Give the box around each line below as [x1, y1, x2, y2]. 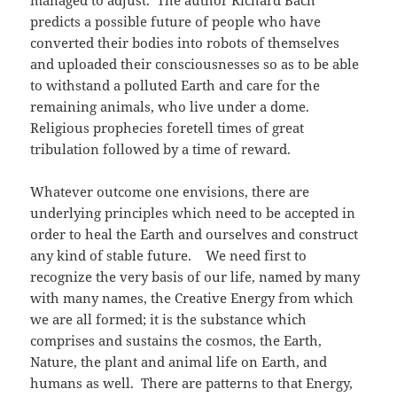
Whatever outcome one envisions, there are [30, 183, 310, 201]
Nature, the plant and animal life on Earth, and [30, 353, 328, 371]
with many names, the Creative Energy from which [30, 289, 354, 307]
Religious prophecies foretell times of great [30, 119, 305, 137]
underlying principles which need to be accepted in [30, 204, 356, 222]
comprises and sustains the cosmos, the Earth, [30, 331, 323, 350]
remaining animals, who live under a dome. [30, 97, 321, 116]
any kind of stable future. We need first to [30, 246, 307, 265]
